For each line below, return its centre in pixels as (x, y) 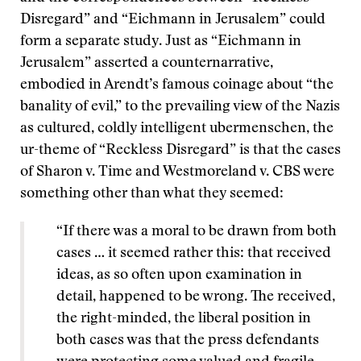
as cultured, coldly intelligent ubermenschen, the (177, 129)
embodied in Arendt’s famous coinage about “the (177, 85)
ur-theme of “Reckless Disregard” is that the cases (180, 151)
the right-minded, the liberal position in (184, 319)
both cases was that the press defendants (188, 341)
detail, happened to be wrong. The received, (196, 297)
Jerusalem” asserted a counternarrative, (147, 64)
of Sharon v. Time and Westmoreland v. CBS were (177, 172)
